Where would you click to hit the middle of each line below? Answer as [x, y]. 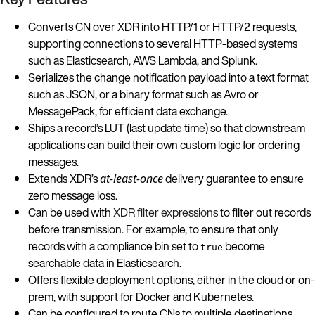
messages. [53, 161]
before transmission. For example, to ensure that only [153, 229]
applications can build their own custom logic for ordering [164, 144]
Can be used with [71, 212]
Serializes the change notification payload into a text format [168, 77]
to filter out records [264, 212]
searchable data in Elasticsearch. [105, 263]
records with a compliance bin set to [114, 246]
